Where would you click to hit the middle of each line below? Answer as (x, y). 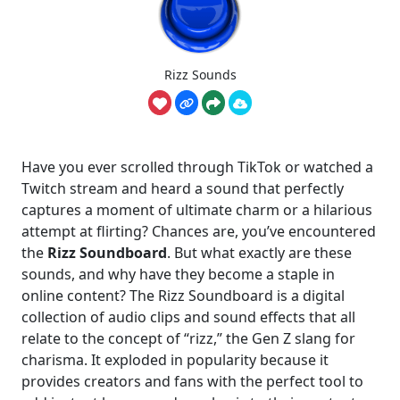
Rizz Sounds (200, 75)
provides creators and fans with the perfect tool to (192, 382)
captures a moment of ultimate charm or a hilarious (197, 210)
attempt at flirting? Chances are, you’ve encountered (199, 232)
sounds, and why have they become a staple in (178, 275)
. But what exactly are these (259, 253)
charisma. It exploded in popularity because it (175, 360)
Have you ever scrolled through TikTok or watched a (197, 167)
